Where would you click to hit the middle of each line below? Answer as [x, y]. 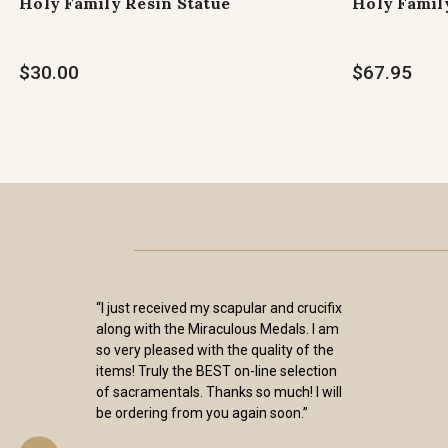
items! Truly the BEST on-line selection [216, 371]
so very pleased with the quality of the [215, 350]
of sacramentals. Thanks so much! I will [219, 392]
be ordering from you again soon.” [202, 413]
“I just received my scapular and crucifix [219, 308]
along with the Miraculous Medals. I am [217, 329]
